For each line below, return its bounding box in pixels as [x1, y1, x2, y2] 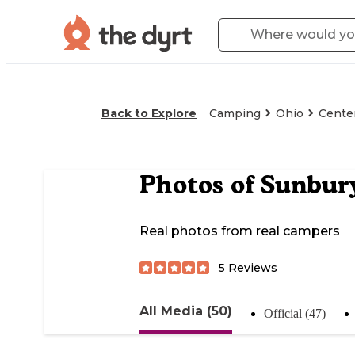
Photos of [139, 170, 261, 200]
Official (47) [264, 306, 326, 320]
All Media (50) [139, 303, 232, 319]
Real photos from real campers [139, 223, 340, 239]
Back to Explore [101, 106, 197, 120]
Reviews [225, 260, 277, 275]
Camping [209, 106, 261, 120]
